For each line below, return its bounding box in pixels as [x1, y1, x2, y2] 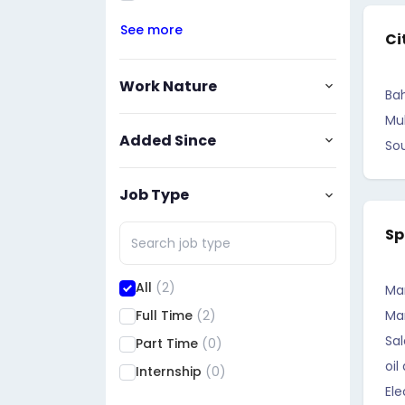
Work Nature [119, 75, 217, 97]
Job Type [119, 184, 189, 205]
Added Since [119, 129, 216, 151]
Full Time [136, 306, 196, 325]
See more [120, 21, 183, 39]
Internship [136, 363, 205, 381]
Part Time [136, 334, 202, 353]
